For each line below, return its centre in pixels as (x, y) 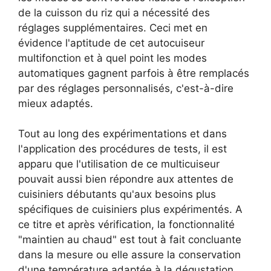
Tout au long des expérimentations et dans (122, 134)
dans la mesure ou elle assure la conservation (129, 255)
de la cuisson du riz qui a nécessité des (114, 12)
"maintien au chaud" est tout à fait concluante (130, 240)
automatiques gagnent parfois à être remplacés (134, 73)
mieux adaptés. (56, 103)
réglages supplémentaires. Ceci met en (113, 28)
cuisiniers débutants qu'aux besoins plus (117, 194)
